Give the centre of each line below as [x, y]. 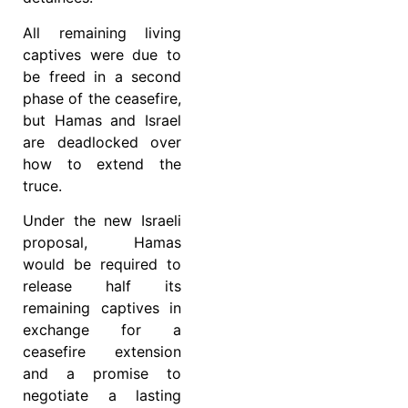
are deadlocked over [102, 142]
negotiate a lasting [102, 396]
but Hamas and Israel [102, 120]
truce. [42, 185]
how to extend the [102, 163]
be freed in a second [102, 76]
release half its [102, 286]
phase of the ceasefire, [102, 98]
